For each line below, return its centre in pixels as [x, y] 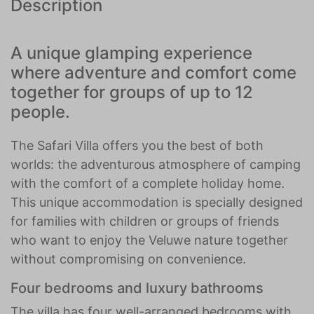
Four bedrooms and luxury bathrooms [137, 288]
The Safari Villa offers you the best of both [137, 145]
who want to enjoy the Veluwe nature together [149, 240]
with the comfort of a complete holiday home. [148, 183]
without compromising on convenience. [128, 259]
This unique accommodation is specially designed [157, 202]
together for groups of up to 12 [132, 92]
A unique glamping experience [131, 53]
